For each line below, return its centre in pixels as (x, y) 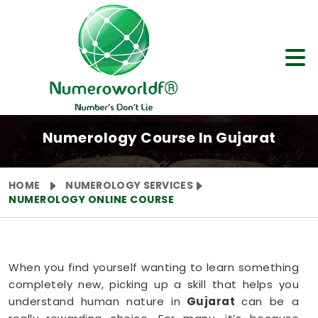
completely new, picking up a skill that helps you (154, 284)
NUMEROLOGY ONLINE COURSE (91, 199)
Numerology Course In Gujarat (159, 138)
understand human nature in (95, 301)
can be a (270, 301)
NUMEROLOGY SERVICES (129, 185)
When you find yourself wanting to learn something (154, 267)
